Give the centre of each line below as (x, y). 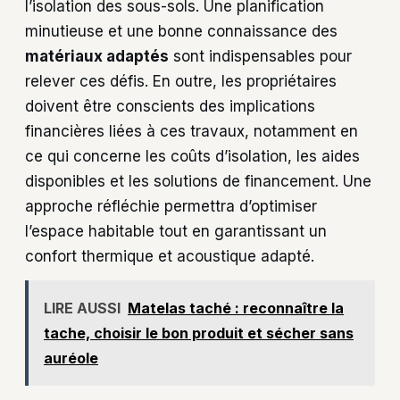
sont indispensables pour (260, 57)
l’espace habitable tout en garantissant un (176, 232)
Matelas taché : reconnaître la (236, 308)
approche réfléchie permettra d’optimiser (171, 207)
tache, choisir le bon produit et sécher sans (199, 333)
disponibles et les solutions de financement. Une (198, 182)
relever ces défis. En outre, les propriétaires (181, 82)
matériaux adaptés (97, 57)
